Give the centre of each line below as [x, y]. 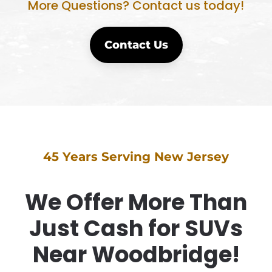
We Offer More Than [136, 203]
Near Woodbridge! [136, 255]
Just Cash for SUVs [136, 229]
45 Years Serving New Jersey [136, 157]
